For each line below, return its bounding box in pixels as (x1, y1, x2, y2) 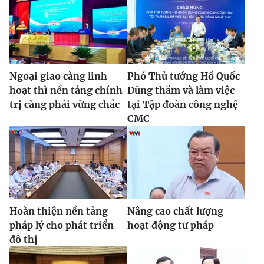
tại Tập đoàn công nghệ (127, 98, 238, 110)
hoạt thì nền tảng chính (9, 84, 123, 96)
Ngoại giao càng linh (9, 70, 107, 82)
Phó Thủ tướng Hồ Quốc (127, 70, 240, 82)
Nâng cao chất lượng (127, 204, 223, 217)
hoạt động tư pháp (127, 219, 214, 231)
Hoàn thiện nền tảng (9, 204, 108, 217)
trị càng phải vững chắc (9, 98, 120, 110)
